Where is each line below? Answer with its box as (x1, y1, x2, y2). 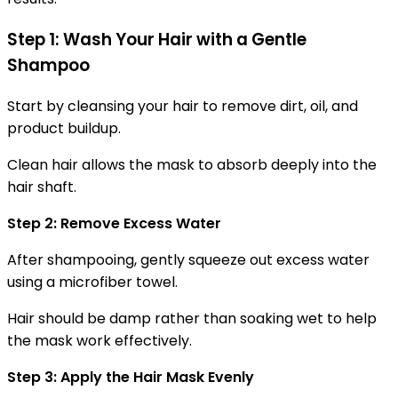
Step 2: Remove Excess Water (7, 212, 221, 234)
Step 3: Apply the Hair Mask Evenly (7, 366, 254, 387)
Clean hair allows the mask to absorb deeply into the (7, 154, 377, 175)
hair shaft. (7, 176, 76, 197)
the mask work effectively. (7, 330, 192, 351)
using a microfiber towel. (7, 271, 178, 292)
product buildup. (7, 117, 121, 139)
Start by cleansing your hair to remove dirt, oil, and (7, 95, 358, 116)
